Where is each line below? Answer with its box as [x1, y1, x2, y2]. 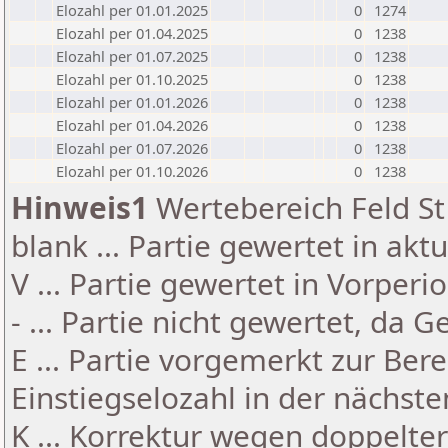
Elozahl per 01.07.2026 [56, 138, 208, 158]
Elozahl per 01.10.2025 [56, 69, 208, 89]
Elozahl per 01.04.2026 [56, 115, 208, 135]
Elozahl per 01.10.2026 [56, 161, 208, 181]
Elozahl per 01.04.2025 [56, 23, 208, 43]
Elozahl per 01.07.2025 [56, 46, 208, 66]
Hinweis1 [11, 187, 148, 228]
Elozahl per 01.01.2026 [56, 92, 208, 112]
